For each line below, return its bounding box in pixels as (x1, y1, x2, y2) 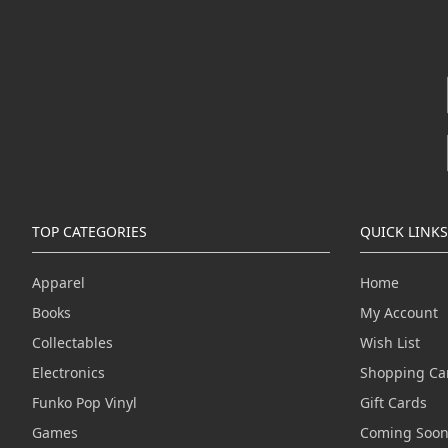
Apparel (32, 273, 85, 293)
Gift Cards (359, 393, 427, 413)
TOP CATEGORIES (32, 222, 147, 242)
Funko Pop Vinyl (32, 393, 137, 413)
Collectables (32, 333, 113, 353)
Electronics (32, 363, 105, 383)
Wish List (359, 333, 420, 353)
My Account (359, 303, 438, 323)
